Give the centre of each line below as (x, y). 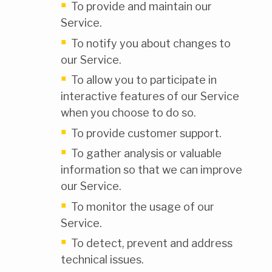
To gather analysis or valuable (146, 153)
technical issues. (102, 260)
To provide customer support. (146, 133)
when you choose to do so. (128, 113)
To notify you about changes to (151, 43)
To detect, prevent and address (152, 243)
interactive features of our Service (150, 96)
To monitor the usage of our (143, 206)
